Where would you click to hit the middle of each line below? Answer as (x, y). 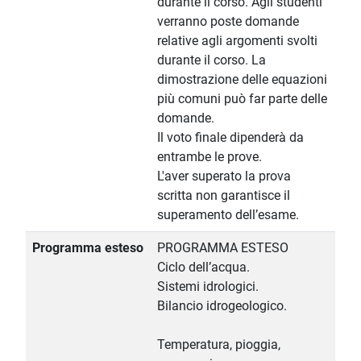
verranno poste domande (228, 22)
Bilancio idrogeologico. (222, 306)
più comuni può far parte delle (242, 99)
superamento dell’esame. (228, 215)
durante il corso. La (212, 60)
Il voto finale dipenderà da (230, 138)
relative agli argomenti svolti (237, 41)
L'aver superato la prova (224, 176)
